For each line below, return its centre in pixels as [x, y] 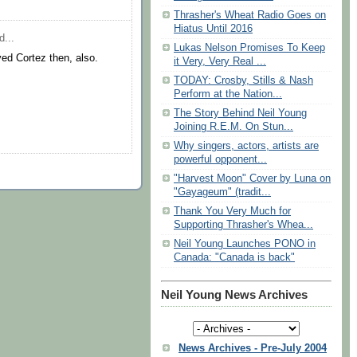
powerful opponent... [220, 160]
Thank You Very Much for [232, 212]
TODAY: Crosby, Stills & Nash [243, 81]
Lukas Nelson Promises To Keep [249, 48]
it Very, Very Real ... [220, 62]
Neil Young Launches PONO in [245, 244]
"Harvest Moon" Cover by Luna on [252, 179]
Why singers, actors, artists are [246, 146]
